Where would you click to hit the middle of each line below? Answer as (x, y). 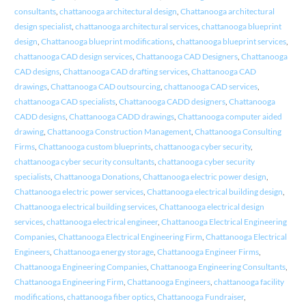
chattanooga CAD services (210, 86)
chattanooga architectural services (136, 26)
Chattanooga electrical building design (214, 191)
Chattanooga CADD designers (172, 101)
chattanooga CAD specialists (65, 101)
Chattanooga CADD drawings (121, 116)
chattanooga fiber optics (110, 296)
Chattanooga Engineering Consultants (218, 266)
